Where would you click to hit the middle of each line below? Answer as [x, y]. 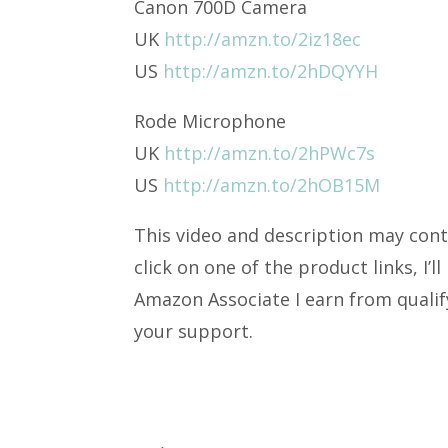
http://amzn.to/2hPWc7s [270, 153]
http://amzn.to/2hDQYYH [271, 71]
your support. [194, 331]
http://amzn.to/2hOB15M [272, 185]
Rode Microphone [210, 121]
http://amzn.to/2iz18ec [263, 39]
